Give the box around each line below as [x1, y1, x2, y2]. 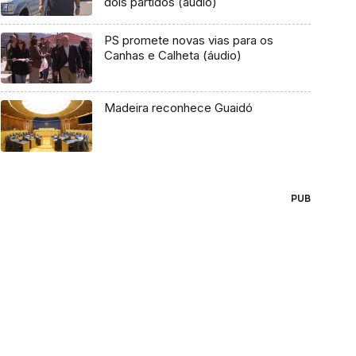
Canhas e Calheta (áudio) [103, 47, 242, 63]
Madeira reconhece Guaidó [103, 100, 253, 116]
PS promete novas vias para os [103, 32, 273, 48]
